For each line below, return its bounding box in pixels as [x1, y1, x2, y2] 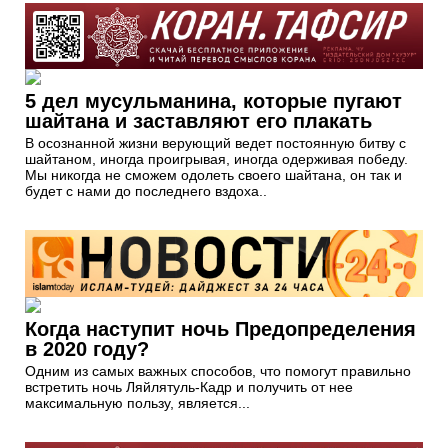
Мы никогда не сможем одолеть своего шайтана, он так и [25, 167, 402, 184]
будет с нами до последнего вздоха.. [25, 183, 267, 200]
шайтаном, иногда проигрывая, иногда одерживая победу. [25, 151, 408, 168]
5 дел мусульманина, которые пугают [25, 90, 402, 113]
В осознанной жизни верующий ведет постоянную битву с [25, 135, 406, 152]
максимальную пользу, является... [25, 394, 250, 411]
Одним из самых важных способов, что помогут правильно [25, 362, 411, 379]
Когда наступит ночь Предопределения [25, 317, 416, 340]
